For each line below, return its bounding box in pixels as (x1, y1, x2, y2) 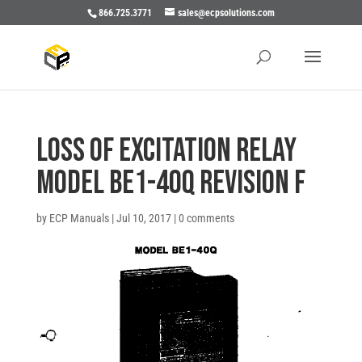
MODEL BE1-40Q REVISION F (36, 164, 305, 203)
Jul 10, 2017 (116, 212, 171, 225)
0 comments (178, 212, 234, 225)
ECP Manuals (48, 212, 109, 225)
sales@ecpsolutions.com (177, 7, 275, 19)
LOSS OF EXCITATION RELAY (36, 132, 297, 170)
